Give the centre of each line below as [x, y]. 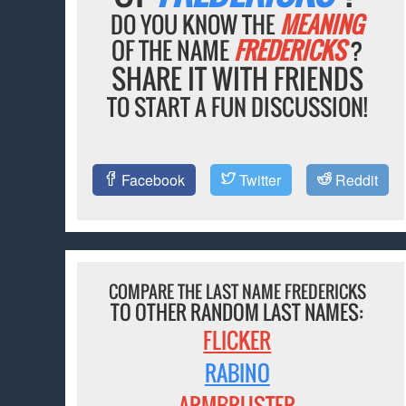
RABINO [237, 373]
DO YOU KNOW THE [196, 24]
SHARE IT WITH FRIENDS [237, 79]
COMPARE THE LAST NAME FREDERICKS [237, 291]
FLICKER [237, 340]
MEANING [322, 24]
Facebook [151, 180]
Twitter [258, 180]
